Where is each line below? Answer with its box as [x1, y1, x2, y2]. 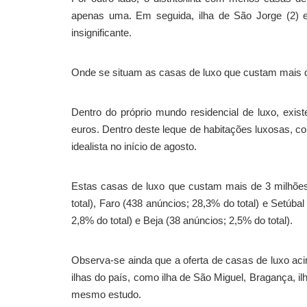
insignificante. [71, 27, 132, 38]
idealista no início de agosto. [71, 140, 197, 152]
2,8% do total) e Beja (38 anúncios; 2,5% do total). [71, 214, 293, 226]
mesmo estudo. [71, 288, 141, 300]
